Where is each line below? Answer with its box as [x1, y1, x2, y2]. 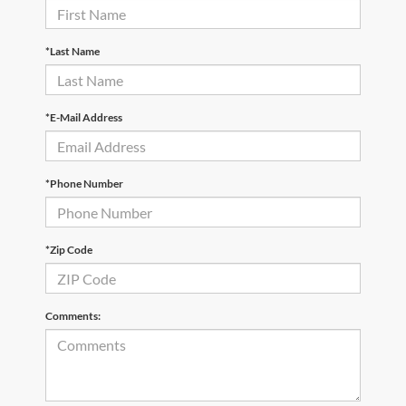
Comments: [45, 309, 101, 324]
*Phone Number [45, 177, 123, 191]
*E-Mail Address [45, 111, 122, 125]
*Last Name [45, 44, 100, 59]
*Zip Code [45, 243, 92, 257]
